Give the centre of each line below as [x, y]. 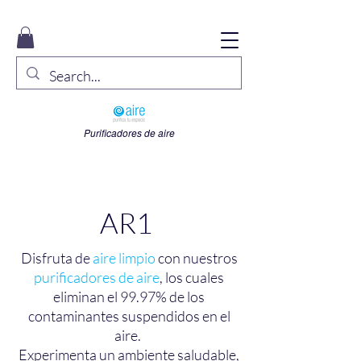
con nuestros [196, 258]
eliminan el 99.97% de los [129, 297]
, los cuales [192, 278]
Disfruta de [56, 258]
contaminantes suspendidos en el [129, 316]
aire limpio [124, 258]
